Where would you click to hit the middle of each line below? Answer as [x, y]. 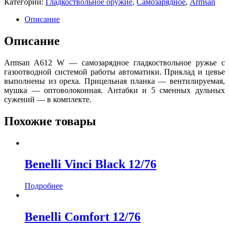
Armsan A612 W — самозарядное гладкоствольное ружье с [114, 62]
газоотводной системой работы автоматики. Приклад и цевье [114, 72]
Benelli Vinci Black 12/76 [90, 164]
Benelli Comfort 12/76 [83, 217]
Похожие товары [50, 121]
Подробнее [44, 186]
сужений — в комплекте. [48, 99]
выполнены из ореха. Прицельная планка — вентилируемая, [114, 81]
